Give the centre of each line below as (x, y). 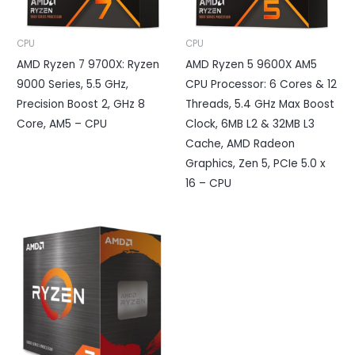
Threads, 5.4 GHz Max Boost (260, 105)
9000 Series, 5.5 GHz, (73, 85)
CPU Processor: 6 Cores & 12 (261, 85)
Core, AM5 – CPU (62, 124)
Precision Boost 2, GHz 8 (81, 105)
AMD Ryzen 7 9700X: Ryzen (88, 65)
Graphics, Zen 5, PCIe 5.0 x (256, 164)
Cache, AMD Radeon (240, 144)
